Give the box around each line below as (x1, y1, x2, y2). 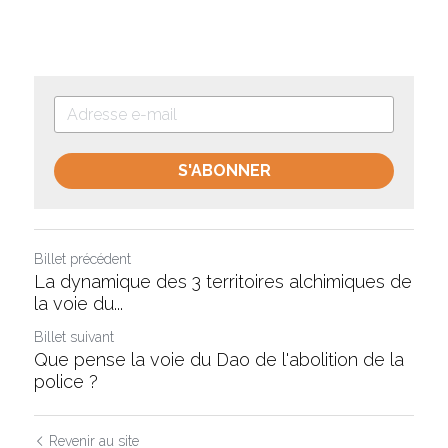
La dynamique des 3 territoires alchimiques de (34, 271, 412, 293)
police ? (34, 371, 98, 393)
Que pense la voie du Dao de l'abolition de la (34, 349, 404, 371)
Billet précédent (34, 251, 131, 268)
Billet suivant (34, 329, 114, 346)
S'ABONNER (177, 161, 271, 181)
